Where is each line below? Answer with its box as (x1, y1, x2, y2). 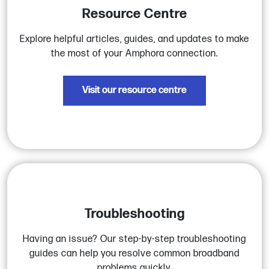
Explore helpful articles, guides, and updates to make (20, 34, 249, 46)
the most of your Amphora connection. (51, 48, 218, 60)
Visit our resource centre (82, 85, 187, 97)
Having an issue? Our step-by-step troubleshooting (23, 233, 246, 245)
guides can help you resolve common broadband (29, 247, 240, 259)
